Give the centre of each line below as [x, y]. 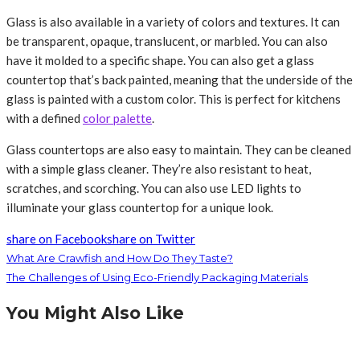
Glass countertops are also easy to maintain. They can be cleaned [179, 150]
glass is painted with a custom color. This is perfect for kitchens [174, 99]
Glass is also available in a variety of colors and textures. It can [173, 22]
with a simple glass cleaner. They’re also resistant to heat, [159, 169]
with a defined [45, 119]
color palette [117, 119]
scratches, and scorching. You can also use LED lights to [154, 188]
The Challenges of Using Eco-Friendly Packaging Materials [157, 278]
